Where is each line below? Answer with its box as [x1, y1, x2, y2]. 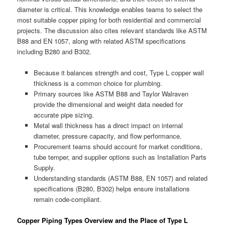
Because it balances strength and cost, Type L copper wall [33, 67, 204, 77]
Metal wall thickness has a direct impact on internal [33, 120, 183, 130]
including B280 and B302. [17, 46, 92, 56]
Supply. [33, 162, 55, 172]
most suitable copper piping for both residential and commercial [17, 15, 201, 25]
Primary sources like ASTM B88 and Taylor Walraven [33, 88, 188, 98]
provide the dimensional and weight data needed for [33, 99, 183, 109]
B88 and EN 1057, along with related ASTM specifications [17, 36, 186, 46]
